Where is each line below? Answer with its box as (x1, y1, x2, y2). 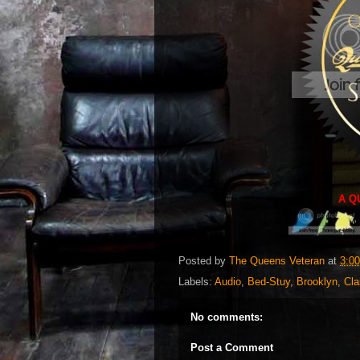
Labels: (178, 276, 215, 288)
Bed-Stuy (247, 276, 290, 288)
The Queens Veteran (229, 254, 325, 267)
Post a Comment (190, 341, 273, 354)
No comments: (190, 311, 263, 324)
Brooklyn (297, 276, 337, 288)
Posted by (178, 254, 229, 267)
